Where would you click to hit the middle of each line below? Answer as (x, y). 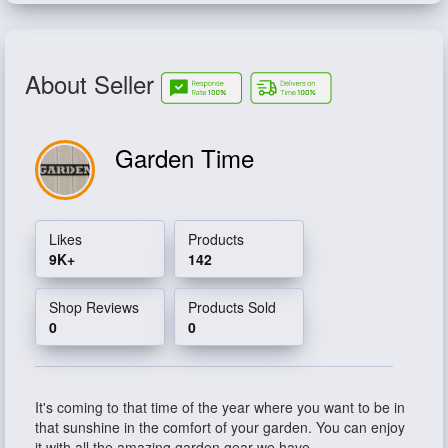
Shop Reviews (94, 306)
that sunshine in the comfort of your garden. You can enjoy (220, 426)
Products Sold (232, 306)
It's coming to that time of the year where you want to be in (220, 406)
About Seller (93, 84)
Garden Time (184, 157)
